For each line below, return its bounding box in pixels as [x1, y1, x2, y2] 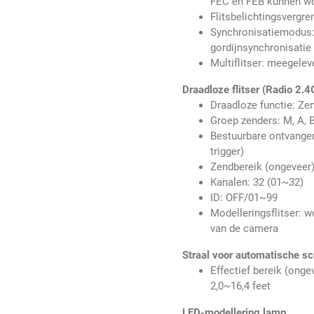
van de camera [210, 222, 279, 235]
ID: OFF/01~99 [210, 191, 278, 205]
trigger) [210, 145, 245, 158]
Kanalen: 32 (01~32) [210, 176, 304, 189]
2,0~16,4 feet [210, 280, 271, 293]
